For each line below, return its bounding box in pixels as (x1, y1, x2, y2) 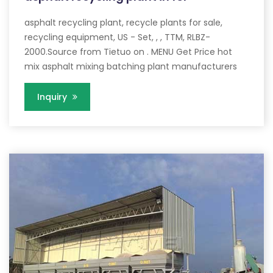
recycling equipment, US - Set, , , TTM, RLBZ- (24, 31, 210, 44)
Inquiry (37, 91, 69, 104)
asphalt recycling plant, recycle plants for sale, (24, 16, 222, 29)
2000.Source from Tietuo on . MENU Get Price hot (24, 46, 232, 58)
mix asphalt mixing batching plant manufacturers (24, 60, 237, 73)
